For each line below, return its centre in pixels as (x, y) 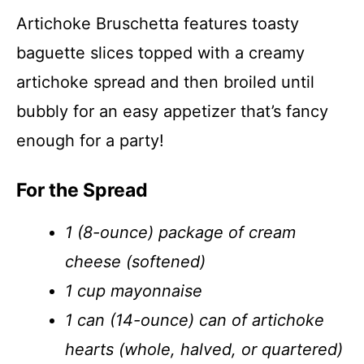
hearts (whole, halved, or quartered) (204, 349)
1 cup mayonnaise (134, 291)
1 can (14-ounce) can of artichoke (195, 320)
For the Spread (82, 190)
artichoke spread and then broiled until (165, 82)
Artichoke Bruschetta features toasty (158, 24)
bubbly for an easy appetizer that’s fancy (172, 111)
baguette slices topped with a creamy (160, 53)
